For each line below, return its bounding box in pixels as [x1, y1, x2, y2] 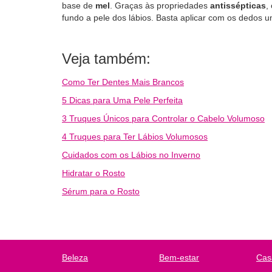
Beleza [62, 253, 88, 262]
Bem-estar [159, 253, 199, 262]
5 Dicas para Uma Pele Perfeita [62, 95, 183, 105]
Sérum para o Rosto [62, 186, 140, 196]
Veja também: [62, 50, 151, 67]
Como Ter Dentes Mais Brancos [62, 77, 184, 87]
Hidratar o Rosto [62, 168, 125, 178]
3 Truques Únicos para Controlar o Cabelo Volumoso [62, 114, 265, 123]
